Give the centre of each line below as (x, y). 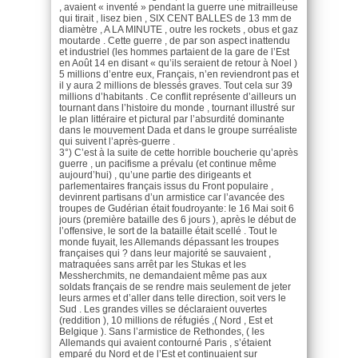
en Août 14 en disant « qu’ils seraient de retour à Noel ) (178, 63)
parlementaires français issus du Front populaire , (166, 186)
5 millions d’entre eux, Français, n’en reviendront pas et (179, 74)
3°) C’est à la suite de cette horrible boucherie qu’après (179, 152)
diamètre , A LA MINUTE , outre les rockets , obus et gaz (179, 29)
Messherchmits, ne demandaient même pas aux (163, 275)
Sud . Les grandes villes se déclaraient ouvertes (163, 309)
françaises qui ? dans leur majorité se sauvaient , (165, 253)
